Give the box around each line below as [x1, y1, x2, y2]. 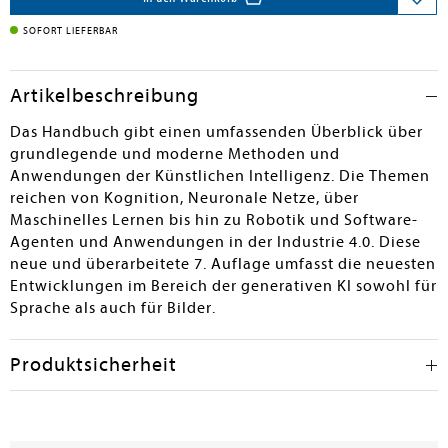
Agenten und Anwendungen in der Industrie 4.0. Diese [10, 233, 421, 251]
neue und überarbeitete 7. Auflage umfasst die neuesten [10, 255, 436, 273]
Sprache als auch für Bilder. [10, 299, 216, 317]
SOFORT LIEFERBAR [23, 25, 118, 37]
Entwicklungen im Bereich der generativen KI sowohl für [10, 277, 437, 295]
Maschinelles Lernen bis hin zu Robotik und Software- [10, 211, 418, 229]
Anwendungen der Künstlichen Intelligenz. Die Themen [10, 167, 430, 185]
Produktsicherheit [10, 353, 177, 376]
